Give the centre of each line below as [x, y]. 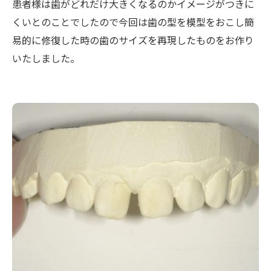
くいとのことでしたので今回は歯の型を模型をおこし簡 [133, 22]
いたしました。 [46, 58]
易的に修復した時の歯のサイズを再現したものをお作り [133, 40]
